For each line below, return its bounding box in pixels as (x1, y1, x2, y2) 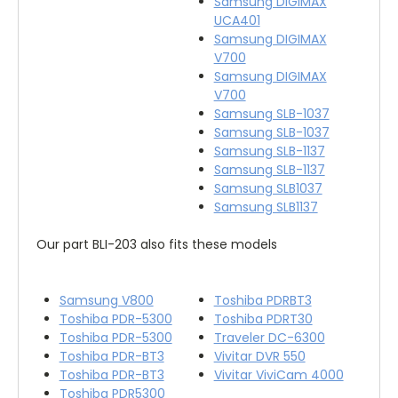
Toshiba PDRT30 (213, 309, 313, 328)
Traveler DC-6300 (213, 328, 325, 346)
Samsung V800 (59, 291, 154, 309)
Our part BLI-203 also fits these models (36, 235, 277, 253)
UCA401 (213, 11, 260, 29)
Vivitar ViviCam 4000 (213, 365, 344, 384)
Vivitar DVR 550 (213, 346, 306, 365)
